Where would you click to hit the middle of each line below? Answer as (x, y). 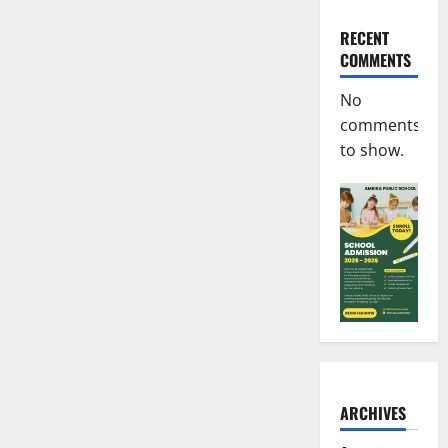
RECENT (364, 38)
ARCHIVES (372, 413)
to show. (371, 150)
